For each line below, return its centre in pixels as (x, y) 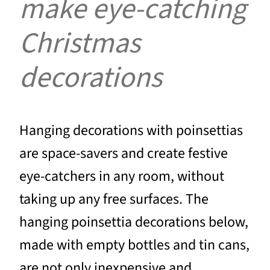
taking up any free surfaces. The (114, 199)
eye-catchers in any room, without (122, 176)
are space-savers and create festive (124, 153)
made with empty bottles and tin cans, (134, 245)
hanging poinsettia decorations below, (134, 222)
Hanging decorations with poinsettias (131, 130)
